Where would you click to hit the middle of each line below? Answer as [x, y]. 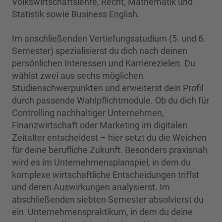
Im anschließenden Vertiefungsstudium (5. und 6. [109, 39]
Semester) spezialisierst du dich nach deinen [100, 51]
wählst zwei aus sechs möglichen [78, 76]
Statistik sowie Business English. [76, 14]
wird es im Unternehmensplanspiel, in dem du [101, 163]
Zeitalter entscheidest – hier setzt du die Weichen [109, 138]
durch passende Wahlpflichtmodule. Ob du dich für [111, 101]
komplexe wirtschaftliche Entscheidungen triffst [106, 175]
